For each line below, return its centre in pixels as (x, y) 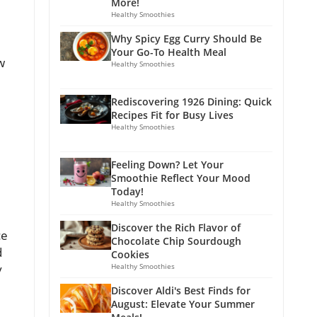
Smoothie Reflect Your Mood (181, 178)
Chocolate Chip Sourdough (176, 241)
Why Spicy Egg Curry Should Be (186, 39)
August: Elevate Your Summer (183, 304)
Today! (127, 192)
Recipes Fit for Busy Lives (172, 115)
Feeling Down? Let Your (167, 165)
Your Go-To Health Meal (169, 52)
